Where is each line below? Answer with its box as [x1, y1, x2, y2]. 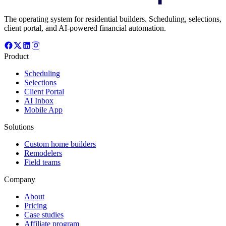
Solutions [4, 122, 34, 131]
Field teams [24, 157, 61, 166]
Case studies [24, 210, 64, 219]
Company [4, 175, 35, 184]
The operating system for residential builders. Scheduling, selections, [4, 14, 221, 23]
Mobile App [24, 105, 63, 114]
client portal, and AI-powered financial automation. [4, 23, 166, 32]
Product [4, 51, 29, 61]
